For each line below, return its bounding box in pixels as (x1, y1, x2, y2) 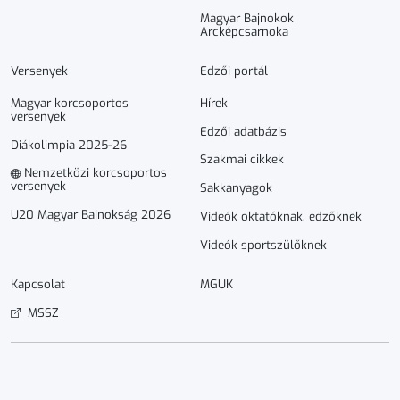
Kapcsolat (11, 276, 65, 292)
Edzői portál (200, 62, 268, 79)
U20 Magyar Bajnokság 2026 (11, 207, 171, 223)
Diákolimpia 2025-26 (11, 137, 127, 153)
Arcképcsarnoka (200, 23, 288, 39)
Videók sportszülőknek (200, 237, 327, 253)
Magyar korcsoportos (11, 95, 129, 111)
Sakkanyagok (200, 180, 272, 196)
